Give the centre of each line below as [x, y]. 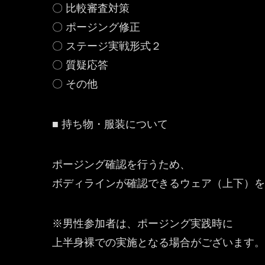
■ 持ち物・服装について [110, 124]
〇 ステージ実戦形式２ [107, 46]
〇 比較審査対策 [91, 8]
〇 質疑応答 [80, 65]
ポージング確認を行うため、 [121, 164]
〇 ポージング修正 [96, 27]
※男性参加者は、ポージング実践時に [143, 224]
